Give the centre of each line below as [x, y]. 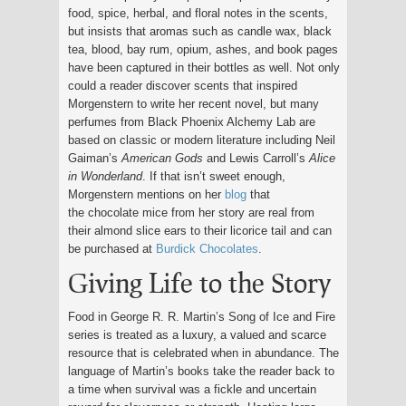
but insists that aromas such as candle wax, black [200, 31]
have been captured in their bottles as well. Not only [204, 67]
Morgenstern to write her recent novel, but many [193, 103]
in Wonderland [105, 176]
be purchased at [112, 248]
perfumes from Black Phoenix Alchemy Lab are [192, 121]
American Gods [162, 158]
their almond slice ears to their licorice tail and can [200, 230]
